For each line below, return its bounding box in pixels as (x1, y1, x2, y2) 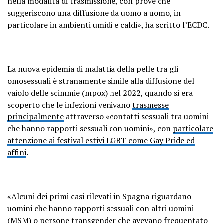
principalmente (7, 111, 64, 122)
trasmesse (132, 99, 169, 110)
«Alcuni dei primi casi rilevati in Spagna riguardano (7, 190, 191, 202)
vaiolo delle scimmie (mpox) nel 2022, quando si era (7, 87, 193, 98)
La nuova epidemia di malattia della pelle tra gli (7, 63, 178, 74)
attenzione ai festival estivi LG (7, 134, 116, 146)
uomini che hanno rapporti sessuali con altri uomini (7, 202, 194, 214)
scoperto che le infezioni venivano (7, 99, 132, 110)
